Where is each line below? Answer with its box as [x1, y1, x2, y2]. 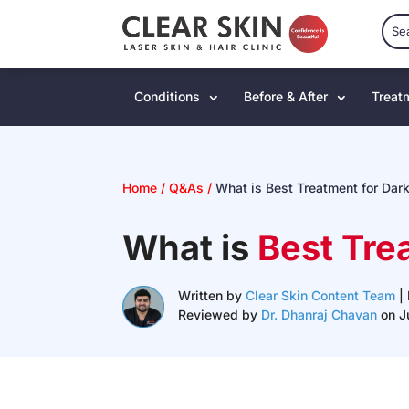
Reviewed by [178, 306, 262, 322]
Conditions [134, 89, 201, 105]
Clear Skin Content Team [246, 287, 396, 303]
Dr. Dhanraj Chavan [261, 306, 378, 322]
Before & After [244, 89, 329, 105]
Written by [178, 287, 246, 303]
